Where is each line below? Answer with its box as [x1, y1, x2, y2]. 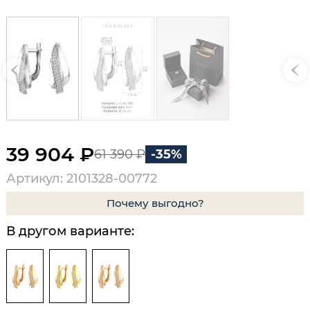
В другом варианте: [6, 223, 134, 239]
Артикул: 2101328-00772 [6, 171, 157, 187]
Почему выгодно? [106, 196, 204, 210]
